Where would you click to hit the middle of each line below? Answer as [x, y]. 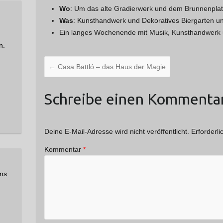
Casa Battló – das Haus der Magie [111, 67]
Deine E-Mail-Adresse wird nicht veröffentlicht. [116, 132]
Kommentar [63, 149]
